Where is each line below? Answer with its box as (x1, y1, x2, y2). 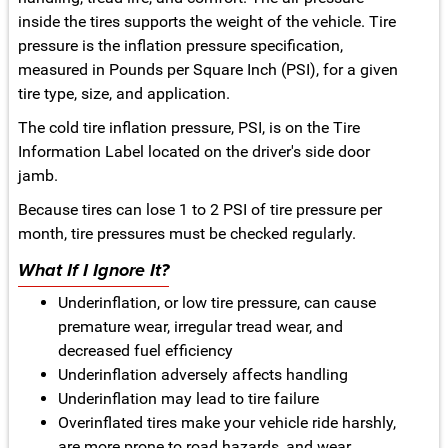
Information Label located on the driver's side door (17, 142, 370, 162)
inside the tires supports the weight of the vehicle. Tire (17, 12, 396, 32)
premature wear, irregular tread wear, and (57, 317, 343, 337)
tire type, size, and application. (17, 84, 230, 104)
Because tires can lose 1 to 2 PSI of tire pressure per (17, 200, 382, 220)
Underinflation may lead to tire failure (57, 389, 319, 409)
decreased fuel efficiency (57, 341, 233, 361)
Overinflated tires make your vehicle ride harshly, (57, 413, 396, 433)
